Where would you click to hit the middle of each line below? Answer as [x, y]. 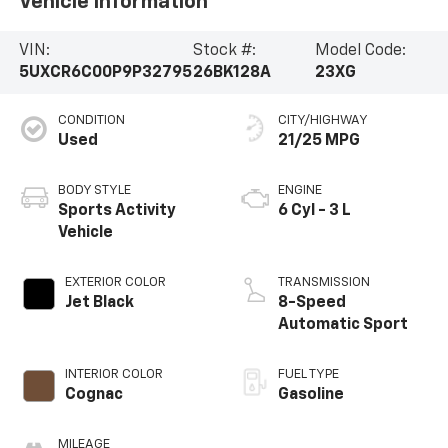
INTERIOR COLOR [113, 375]
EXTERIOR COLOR [115, 283]
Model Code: [361, 51]
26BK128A [232, 73]
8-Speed [312, 303]
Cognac [93, 395]
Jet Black [99, 303]
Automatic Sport [343, 325]
